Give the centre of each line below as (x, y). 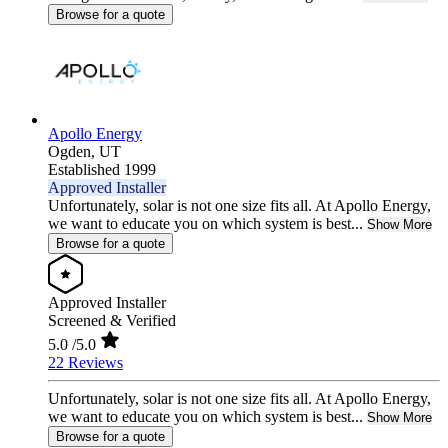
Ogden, (73, 152)
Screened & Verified (112, 321)
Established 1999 (102, 170)
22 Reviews (85, 363)
